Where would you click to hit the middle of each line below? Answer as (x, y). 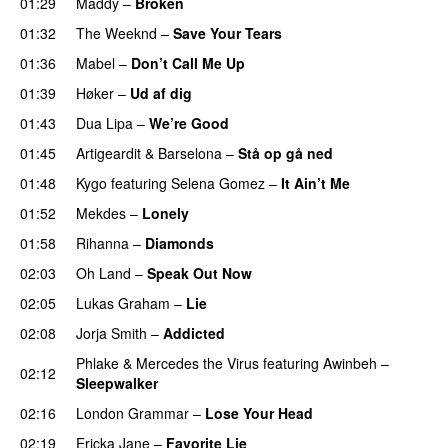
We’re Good (189, 122)
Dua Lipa (104, 122)
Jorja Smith (111, 332)
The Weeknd (116, 32)
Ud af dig (161, 92)
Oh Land (103, 272)
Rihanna (102, 242)
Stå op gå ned (285, 152)
